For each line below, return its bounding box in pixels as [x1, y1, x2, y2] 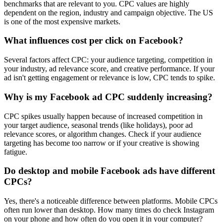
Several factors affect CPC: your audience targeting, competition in [4, 55, 213, 64]
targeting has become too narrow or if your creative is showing [4, 138, 199, 147]
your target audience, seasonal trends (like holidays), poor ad [4, 120, 193, 129]
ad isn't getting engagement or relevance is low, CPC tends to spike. [4, 73, 215, 82]
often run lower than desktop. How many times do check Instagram [4, 206, 214, 215]
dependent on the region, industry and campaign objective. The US [4, 8, 213, 17]
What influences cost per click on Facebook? [4, 35, 183, 46]
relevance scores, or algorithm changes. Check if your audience [4, 129, 201, 138]
